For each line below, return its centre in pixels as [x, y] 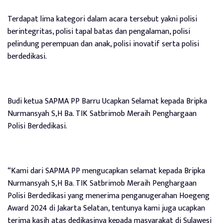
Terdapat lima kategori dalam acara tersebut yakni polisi [102, 19]
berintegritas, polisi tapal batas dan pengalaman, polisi [99, 31]
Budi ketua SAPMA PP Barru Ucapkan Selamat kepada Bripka [107, 101]
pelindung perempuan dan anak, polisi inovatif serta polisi [103, 44]
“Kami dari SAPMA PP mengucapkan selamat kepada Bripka [106, 171]
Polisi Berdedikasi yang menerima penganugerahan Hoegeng [109, 196]
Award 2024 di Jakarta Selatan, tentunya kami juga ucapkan [106, 208]
